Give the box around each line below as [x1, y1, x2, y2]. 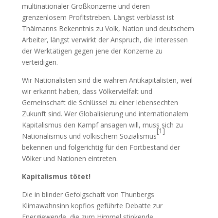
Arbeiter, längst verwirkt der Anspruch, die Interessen [21, 35, 188, 44]
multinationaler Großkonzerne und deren [21, 1, 150, 11]
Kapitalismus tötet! [21, 171, 91, 181]
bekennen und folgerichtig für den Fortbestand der [21, 142, 180, 152]
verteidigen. [21, 57, 58, 67]
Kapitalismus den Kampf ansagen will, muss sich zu [21, 120, 183, 129]
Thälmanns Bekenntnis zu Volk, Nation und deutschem [21, 23, 194, 33]
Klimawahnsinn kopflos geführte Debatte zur [21, 200, 163, 210]
